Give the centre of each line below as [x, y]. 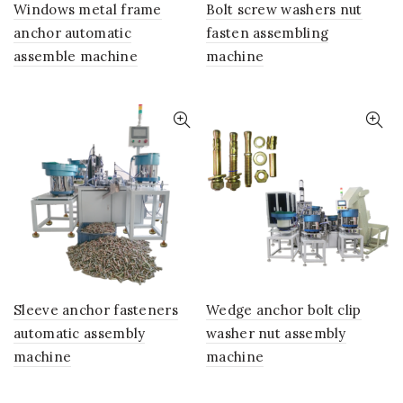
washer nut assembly [276, 333]
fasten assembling [268, 33]
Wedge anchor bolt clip [284, 310]
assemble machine [76, 56]
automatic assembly [80, 333]
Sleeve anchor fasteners [96, 310]
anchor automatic [72, 33]
